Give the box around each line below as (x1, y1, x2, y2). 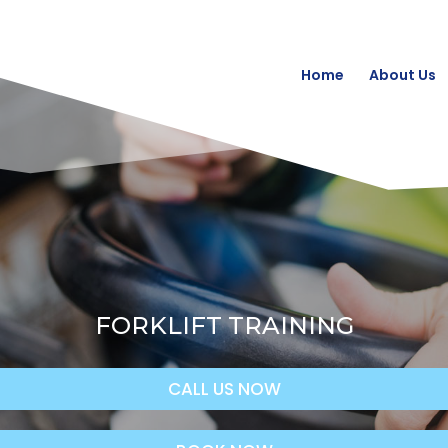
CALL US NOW (167, 377, 281, 402)
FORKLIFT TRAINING (94, 311, 354, 340)
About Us (369, 65, 436, 85)
